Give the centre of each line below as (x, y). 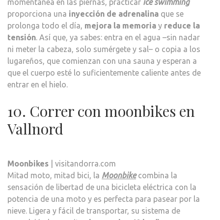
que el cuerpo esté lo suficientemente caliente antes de (104, 72)
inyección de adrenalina (114, 14)
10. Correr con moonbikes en (101, 111)
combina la (157, 175)
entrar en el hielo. (38, 84)
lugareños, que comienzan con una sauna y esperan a (102, 61)
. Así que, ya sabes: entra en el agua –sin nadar (118, 37)
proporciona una (38, 14)
